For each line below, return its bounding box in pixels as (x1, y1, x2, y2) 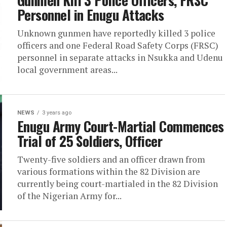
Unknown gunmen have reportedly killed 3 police (17, 27, 215, 39)
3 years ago (42, 109, 71, 116)
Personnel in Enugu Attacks (17, 5, 164, 25)
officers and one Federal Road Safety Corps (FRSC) (17, 40, 218, 51)
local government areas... (17, 64, 118, 75)
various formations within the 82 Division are (17, 166, 200, 177)
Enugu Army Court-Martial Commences (17, 116, 224, 136)
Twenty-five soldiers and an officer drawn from (17, 154, 205, 165)
